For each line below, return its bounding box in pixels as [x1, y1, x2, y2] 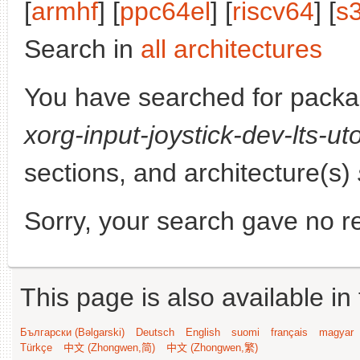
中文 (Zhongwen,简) [63, 342, 155, 354]
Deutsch [136, 326, 174, 338]
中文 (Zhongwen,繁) [166, 342, 258, 354]
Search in [24, 35, 141, 63]
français [271, 326, 308, 338]
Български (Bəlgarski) [20, 326, 125, 338]
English [186, 326, 220, 338]
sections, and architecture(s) [24, 158, 358, 187]
